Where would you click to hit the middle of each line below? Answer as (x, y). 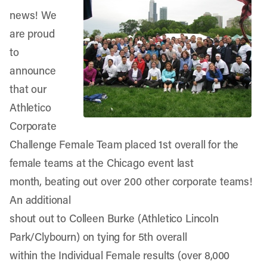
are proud (32, 33)
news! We (33, 15)
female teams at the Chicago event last (102, 163)
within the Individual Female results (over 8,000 (120, 255)
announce (33, 70)
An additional (40, 200)
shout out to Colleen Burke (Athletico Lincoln (114, 218)
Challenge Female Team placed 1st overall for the (124, 144)
